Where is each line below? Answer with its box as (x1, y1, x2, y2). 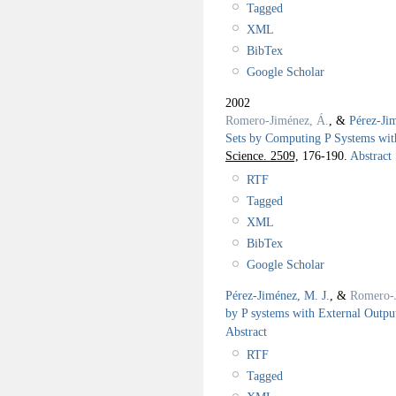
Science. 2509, (225, 148, 299, 163)
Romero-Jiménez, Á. (225, 112, 329, 127)
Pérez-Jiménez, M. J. (225, 287, 330, 302)
